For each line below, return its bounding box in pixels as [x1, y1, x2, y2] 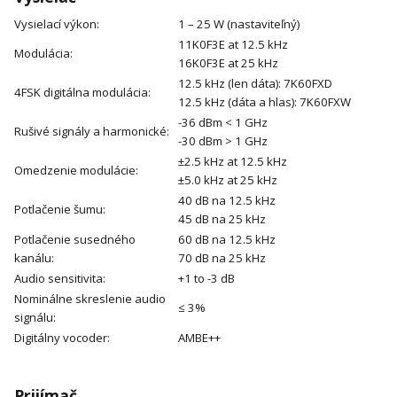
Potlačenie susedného [14, 231, 136, 248]
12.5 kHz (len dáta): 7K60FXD [178, 75, 332, 92]
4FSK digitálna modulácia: [14, 84, 151, 101]
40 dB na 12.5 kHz [178, 192, 276, 209]
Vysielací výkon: [14, 16, 99, 33]
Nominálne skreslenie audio [14, 291, 166, 307]
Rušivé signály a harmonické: [14, 123, 169, 140]
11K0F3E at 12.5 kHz [178, 36, 288, 53]
